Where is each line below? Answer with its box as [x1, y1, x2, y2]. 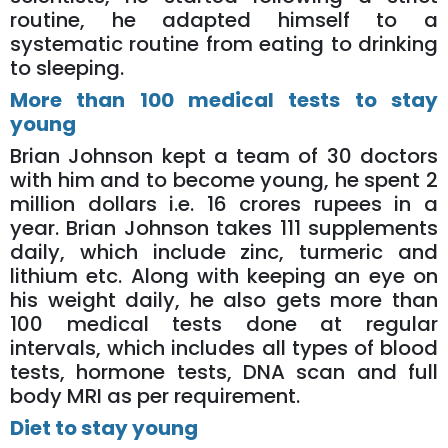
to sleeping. [10, 54, 124, 83]
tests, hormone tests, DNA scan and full [10, 358, 438, 387]
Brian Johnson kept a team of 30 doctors [10, 142, 438, 171]
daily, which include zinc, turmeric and [10, 238, 438, 267]
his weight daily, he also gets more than [10, 286, 438, 315]
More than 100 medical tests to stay [10, 86, 438, 115]
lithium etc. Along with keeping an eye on [10, 262, 438, 291]
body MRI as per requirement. [10, 382, 300, 411]
